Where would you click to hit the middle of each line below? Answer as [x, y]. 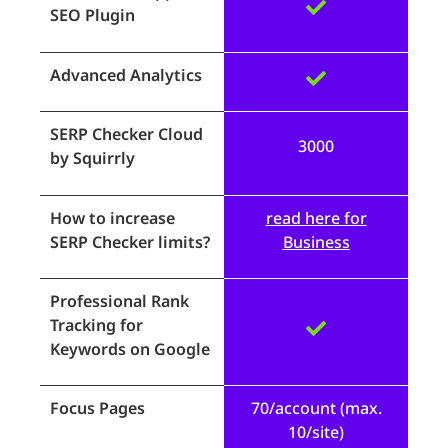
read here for [316, 217]
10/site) [316, 432]
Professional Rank [119, 300]
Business [316, 241]
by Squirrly [92, 158]
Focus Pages [97, 408]
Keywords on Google [130, 348]
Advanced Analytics [126, 74]
